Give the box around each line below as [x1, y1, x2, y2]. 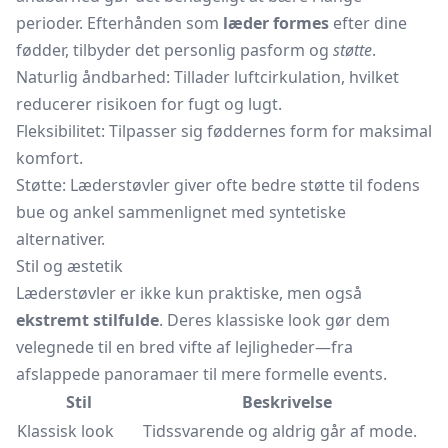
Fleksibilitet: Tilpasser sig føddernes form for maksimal [16, 120, 432, 142]
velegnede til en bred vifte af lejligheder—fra [16, 336, 353, 358]
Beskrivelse [242, 391, 332, 413]
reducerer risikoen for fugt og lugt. [16, 93, 282, 115]
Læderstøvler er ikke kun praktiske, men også [16, 282, 362, 304]
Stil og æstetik [16, 255, 123, 277]
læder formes [223, 12, 329, 34]
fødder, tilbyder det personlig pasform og [16, 39, 333, 61]
